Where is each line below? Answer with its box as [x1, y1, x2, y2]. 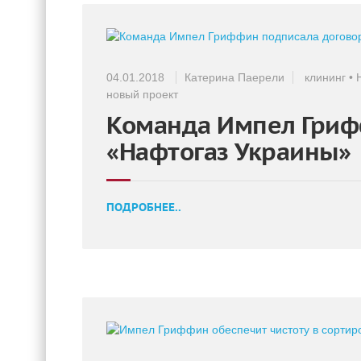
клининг [305, 70, 346, 84]
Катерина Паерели [185, 70, 284, 84]
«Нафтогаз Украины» [106, 135, 351, 167]
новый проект [106, 87, 178, 101]
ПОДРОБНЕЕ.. [106, 199, 181, 214]
